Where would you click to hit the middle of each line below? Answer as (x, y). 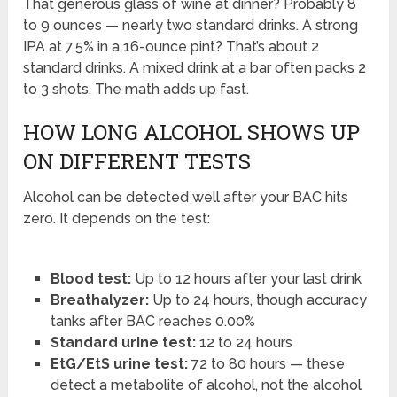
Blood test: (90, 279)
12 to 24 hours (244, 343)
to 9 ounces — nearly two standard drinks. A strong (191, 26)
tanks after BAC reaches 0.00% (152, 322)
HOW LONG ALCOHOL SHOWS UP (192, 132)
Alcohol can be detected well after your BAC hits (186, 198)
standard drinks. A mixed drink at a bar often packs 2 (195, 68)
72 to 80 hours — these (266, 364)
